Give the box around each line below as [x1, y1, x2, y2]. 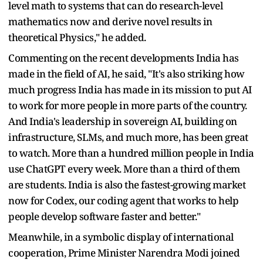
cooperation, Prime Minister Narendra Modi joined [8, 245, 240, 259]
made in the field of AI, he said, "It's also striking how [8, 66, 245, 80]
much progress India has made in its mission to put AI [8, 82, 252, 96]
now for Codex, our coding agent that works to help [8, 193, 238, 207]
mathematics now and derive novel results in [8, 14, 213, 28]
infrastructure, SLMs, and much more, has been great [8, 130, 248, 144]
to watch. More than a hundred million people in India [8, 146, 254, 160]
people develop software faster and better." [8, 209, 201, 223]
